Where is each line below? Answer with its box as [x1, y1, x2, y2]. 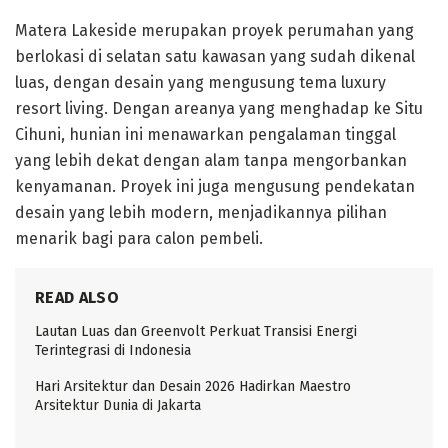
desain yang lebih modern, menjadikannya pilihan [15, 202, 387, 222]
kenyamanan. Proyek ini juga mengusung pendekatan [15, 176, 415, 196]
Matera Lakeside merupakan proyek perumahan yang [15, 20, 414, 40]
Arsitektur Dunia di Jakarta [35, 396, 201, 414]
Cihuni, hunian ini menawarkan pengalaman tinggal [15, 124, 396, 144]
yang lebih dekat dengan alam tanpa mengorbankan [15, 150, 407, 170]
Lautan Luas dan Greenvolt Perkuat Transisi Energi [35, 322, 357, 340]
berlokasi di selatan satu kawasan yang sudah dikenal [15, 46, 415, 66]
